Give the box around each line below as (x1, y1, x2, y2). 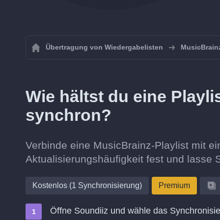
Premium (159, 181, 190, 190)
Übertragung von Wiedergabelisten (46, 43, 163, 51)
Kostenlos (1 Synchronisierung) (32, 181, 142, 190)
